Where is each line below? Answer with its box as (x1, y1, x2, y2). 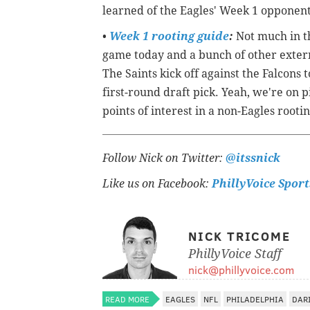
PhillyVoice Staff (188, 246, 282, 262)
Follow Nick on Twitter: (102, 152, 223, 165)
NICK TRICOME (188, 228, 291, 245)
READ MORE (105, 293, 149, 305)
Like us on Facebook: (102, 177, 212, 191)
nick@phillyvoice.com (188, 262, 294, 277)
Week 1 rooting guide (109, 30, 229, 44)
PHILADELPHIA (226, 293, 284, 305)
